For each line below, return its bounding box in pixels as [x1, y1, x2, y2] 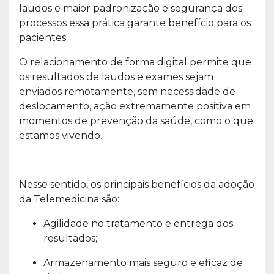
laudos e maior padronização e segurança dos [19, 2, 242, 14]
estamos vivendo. [19, 129, 102, 141]
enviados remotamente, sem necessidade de [19, 85, 235, 97]
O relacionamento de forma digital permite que [19, 56, 251, 68]
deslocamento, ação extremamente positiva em [19, 100, 251, 112]
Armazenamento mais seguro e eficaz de [43, 256, 243, 268]
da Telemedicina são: [19, 193, 119, 205]
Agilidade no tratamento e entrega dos [43, 217, 233, 229]
